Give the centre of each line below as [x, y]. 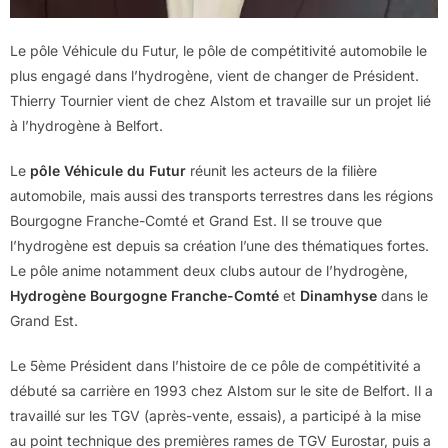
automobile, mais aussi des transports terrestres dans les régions [221, 195]
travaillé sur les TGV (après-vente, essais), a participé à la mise [215, 415]
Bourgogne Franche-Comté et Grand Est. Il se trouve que [196, 220]
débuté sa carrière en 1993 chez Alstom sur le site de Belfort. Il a [221, 390]
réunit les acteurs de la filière [281, 170]
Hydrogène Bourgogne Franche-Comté [146, 295]
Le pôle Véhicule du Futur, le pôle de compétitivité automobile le [218, 50]
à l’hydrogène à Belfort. [86, 125]
